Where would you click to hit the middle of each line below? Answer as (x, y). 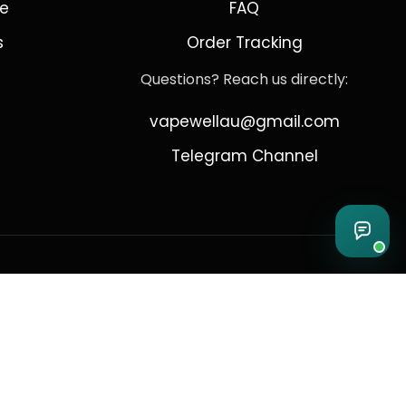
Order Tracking (244, 43)
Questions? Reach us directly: (245, 79)
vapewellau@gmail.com (244, 121)
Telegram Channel (244, 156)
